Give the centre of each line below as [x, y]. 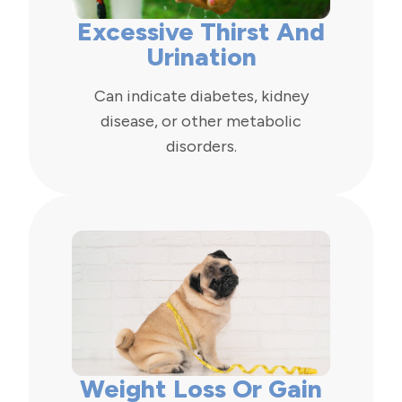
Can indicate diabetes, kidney [201, 96]
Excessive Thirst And [201, 31]
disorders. [201, 146]
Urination [201, 56]
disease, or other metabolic [201, 121]
